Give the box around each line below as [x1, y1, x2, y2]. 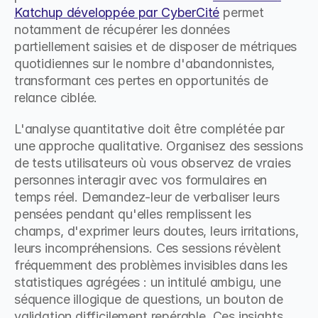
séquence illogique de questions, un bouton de [14, 292, 283, 307]
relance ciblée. [14, 90, 98, 105]
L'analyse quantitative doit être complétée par [14, 121, 285, 136]
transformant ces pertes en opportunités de [14, 73, 268, 88]
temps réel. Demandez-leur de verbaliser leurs [14, 190, 280, 204]
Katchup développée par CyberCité [14, 5, 220, 20]
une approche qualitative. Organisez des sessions [14, 138, 303, 153]
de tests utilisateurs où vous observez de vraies [14, 155, 291, 170]
